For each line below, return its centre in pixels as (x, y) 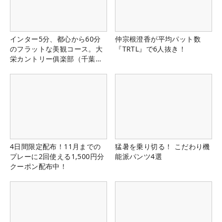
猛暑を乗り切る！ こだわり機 (163, 146)
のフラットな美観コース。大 (56, 49)
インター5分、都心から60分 (55, 39)
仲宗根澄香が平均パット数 (158, 39)
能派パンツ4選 (139, 156)
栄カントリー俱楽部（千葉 (53, 59)
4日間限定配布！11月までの (55, 146)
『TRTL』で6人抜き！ (150, 49)
